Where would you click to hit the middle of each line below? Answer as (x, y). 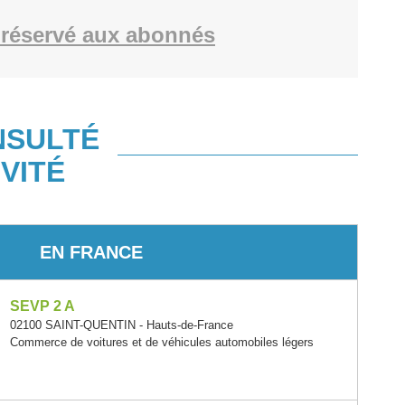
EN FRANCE (91, 252)
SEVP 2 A (43, 306)
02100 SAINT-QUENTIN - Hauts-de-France (122, 325)
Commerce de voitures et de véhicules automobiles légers (162, 342)
